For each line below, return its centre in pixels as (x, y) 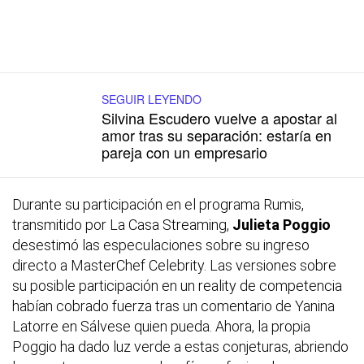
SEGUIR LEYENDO (152, 100)
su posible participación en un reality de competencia (177, 286)
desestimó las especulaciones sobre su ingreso (161, 245)
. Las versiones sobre (270, 266)
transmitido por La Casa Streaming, (122, 225)
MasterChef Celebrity (137, 266)
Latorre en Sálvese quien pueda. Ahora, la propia (161, 327)
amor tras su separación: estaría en (217, 135)
